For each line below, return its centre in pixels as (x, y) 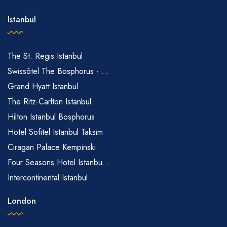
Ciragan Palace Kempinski (52, 147)
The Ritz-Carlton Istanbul (49, 101)
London (22, 201)
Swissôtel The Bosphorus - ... (58, 71)
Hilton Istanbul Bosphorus (51, 117)
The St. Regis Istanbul (45, 56)
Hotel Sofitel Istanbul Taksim (55, 132)
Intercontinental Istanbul (48, 177)
